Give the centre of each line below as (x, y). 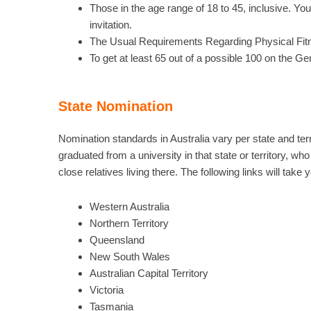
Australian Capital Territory (149, 274)
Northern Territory (129, 224)
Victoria (106, 290)
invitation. (110, 24)
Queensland (117, 240)
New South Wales (129, 257)
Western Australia (129, 207)
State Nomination (115, 106)
